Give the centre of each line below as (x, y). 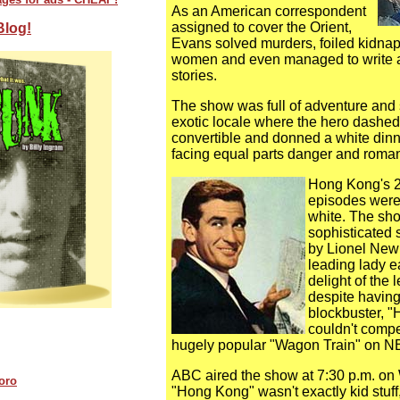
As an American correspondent (269, 11)
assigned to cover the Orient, (262, 27)
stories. (194, 75)
